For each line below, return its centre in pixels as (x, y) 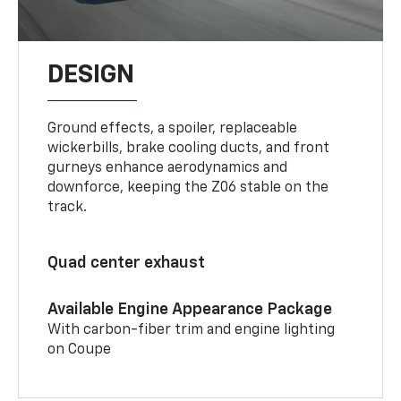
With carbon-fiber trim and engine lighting (192, 330)
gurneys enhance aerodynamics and (168, 168)
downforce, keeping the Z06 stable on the (188, 188)
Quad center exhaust (127, 263)
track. (68, 207)
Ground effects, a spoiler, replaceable (173, 128)
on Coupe (80, 350)
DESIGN (91, 75)
